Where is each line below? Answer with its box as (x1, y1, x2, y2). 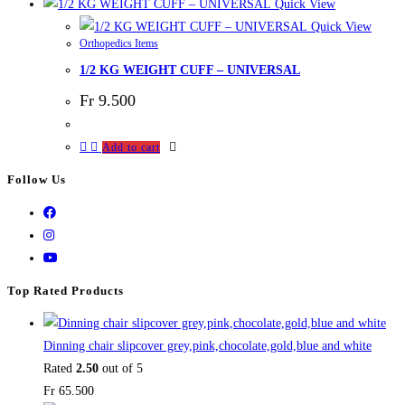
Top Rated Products (7, 283, 124, 297)
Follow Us (7, 173, 66, 187)
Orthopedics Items (80, 36, 158, 50)
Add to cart (102, 140, 160, 154)
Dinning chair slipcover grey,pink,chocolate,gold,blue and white (43, 339, 372, 353)
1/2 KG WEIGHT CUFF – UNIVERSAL (80, 63, 300, 78)
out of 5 (99, 362, 143, 376)
